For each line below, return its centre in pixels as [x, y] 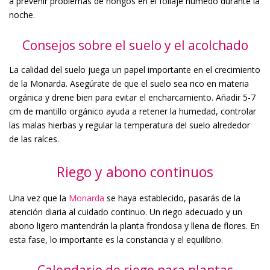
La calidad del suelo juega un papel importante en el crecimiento [135, 69]
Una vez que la [39, 198]
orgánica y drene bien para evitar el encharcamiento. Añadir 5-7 [132, 97]
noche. [22, 14]
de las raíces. [34, 139]
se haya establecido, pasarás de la [172, 198]
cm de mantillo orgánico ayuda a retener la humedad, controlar [133, 111]
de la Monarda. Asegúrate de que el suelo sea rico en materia [129, 83]
